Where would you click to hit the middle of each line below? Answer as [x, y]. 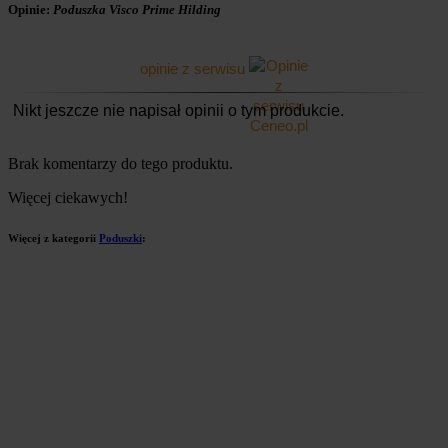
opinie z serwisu [194, 68]
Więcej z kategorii [53, 237]
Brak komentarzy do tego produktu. [120, 163]
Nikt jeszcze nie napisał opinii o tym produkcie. [178, 110]
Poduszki [120, 237]
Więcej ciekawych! [68, 197]
